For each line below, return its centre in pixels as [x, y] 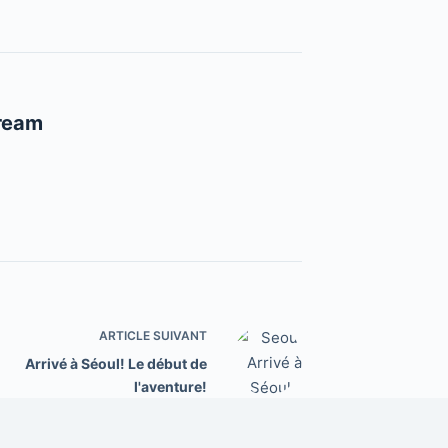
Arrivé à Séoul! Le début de [116, 363]
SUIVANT [178, 335]
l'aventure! [170, 386]
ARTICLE [124, 335]
